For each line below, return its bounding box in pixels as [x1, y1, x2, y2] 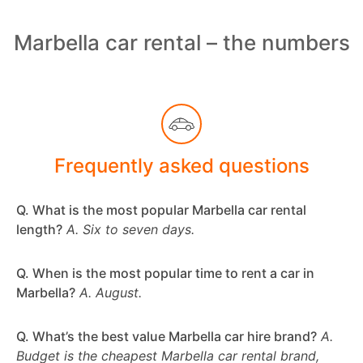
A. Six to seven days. [66, 221, 194, 238]
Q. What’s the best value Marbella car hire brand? [16, 328, 317, 345]
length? [16, 221, 62, 238]
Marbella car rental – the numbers [13, 30, 350, 56]
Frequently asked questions [53, 154, 310, 178]
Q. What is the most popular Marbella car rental [16, 202, 306, 219]
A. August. [79, 284, 142, 301]
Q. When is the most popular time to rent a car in [16, 265, 314, 282]
